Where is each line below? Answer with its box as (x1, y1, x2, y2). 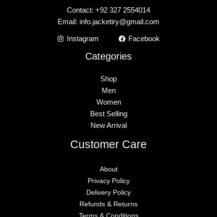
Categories (85, 50, 132, 62)
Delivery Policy (86, 188, 131, 196)
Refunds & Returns (79, 200, 138, 208)
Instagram (66, 35, 99, 43)
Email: (58, 17, 79, 26)
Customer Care (70, 138, 147, 151)
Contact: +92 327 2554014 (67, 6, 150, 14)
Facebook (128, 35, 160, 43)
